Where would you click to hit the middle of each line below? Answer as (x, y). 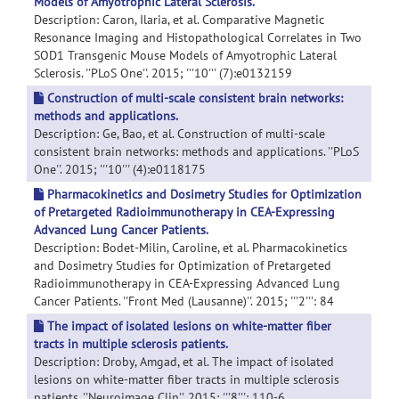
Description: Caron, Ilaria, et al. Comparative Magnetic (179, 20)
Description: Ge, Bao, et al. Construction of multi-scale (179, 134)
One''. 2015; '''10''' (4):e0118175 (120, 169)
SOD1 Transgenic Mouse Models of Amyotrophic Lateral (185, 55)
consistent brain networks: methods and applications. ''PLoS (196, 151)
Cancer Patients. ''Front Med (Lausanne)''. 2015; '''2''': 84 (184, 301)
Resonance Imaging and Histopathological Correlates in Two (198, 37)
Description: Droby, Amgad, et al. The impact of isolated (184, 362)
